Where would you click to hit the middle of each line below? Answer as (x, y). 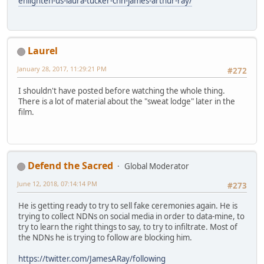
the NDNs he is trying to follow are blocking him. (105, 238)
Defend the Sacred (70, 166)
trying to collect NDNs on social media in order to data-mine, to (131, 217)
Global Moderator (157, 166)
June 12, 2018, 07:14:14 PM (57, 184)
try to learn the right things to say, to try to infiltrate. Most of (128, 227)
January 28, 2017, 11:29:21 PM (62, 69)
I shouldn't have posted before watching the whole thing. (122, 91)
